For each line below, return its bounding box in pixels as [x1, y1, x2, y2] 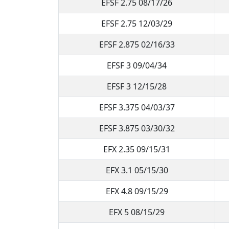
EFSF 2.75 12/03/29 [101, 17, 172, 29]
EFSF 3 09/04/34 [107, 59, 167, 71]
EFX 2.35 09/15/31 [103, 143, 170, 155]
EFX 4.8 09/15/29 [105, 185, 168, 197]
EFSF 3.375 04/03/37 [99, 101, 175, 113]
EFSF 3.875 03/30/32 [99, 122, 175, 134]
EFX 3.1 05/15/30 [105, 164, 168, 176]
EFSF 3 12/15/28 [107, 80, 167, 92]
